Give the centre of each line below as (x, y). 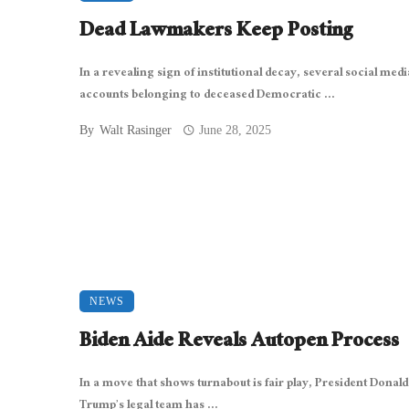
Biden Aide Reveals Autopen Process (239, 342)
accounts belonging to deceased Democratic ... (207, 95)
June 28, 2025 (236, 130)
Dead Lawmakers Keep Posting (216, 32)
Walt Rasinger (136, 130)
